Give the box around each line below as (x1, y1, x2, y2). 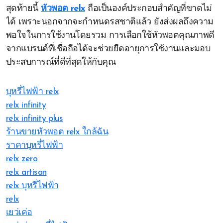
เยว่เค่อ (6, 208, 32, 218)
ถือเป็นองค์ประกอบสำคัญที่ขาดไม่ (85, 4, 212, 13)
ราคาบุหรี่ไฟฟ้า (6, 141, 63, 150)
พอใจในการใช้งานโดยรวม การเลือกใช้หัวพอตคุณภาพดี (6, 31, 215, 40)
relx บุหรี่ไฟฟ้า (6, 181, 59, 191)
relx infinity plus (6, 114, 63, 123)
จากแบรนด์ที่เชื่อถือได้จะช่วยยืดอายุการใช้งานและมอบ (6, 44, 211, 54)
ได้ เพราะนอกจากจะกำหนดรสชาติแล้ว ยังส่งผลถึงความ (6, 17, 214, 27)
